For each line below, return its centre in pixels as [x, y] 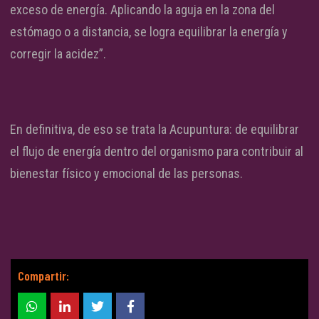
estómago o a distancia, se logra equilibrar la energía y [149, 32]
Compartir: [43, 276]
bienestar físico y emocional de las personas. [126, 174]
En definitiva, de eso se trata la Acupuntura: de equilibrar [155, 130]
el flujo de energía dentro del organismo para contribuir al [157, 152]
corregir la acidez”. [58, 54]
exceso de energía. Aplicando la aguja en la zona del [142, 10]
